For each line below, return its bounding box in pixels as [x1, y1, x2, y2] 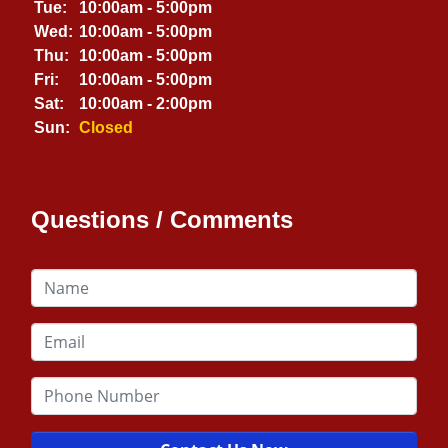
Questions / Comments [31, 205, 294, 233]
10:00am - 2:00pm [79, 94, 213, 112]
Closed [79, 118, 134, 136]
